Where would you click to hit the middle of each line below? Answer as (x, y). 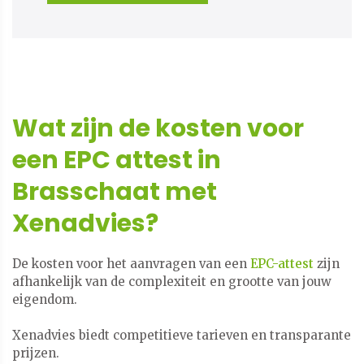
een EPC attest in (117, 160)
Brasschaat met (115, 192)
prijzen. (36, 353)
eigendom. (45, 300)
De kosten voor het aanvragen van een (131, 264)
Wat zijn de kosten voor (158, 129)
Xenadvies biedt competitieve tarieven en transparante (182, 336)
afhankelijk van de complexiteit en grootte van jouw (172, 282)
